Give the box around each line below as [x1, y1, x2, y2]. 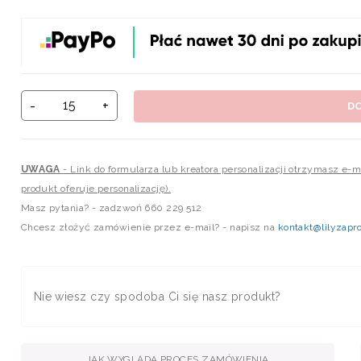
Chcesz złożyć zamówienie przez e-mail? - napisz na [20, 221, 278, 233]
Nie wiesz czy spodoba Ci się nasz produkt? [33, 289, 281, 303]
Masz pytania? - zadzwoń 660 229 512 [20, 201, 202, 214]
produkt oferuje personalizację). [20, 182, 172, 194]
